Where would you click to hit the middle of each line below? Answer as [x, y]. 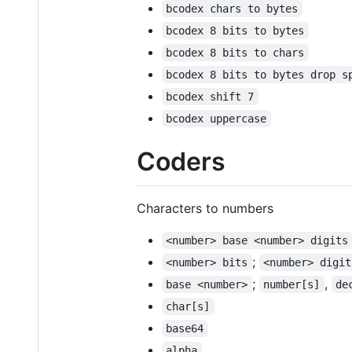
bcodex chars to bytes [232, 9]
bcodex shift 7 [210, 97]
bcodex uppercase [216, 119]
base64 [185, 328]
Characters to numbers [205, 208]
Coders [181, 162]
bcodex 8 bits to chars [235, 53]
